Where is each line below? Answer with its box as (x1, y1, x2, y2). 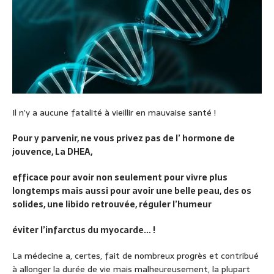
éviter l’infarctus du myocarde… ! (12, 223, 155, 237)
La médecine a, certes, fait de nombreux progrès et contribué (12, 249, 259, 263)
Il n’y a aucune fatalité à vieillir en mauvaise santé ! (12, 106, 216, 120)
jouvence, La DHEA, (12, 145, 92, 159)
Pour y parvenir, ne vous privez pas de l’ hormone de (12, 131, 235, 146)
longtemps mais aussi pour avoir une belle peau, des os (12, 184, 251, 198)
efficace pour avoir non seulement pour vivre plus (12, 171, 228, 185)
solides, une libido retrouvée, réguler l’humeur (12, 198, 212, 212)
